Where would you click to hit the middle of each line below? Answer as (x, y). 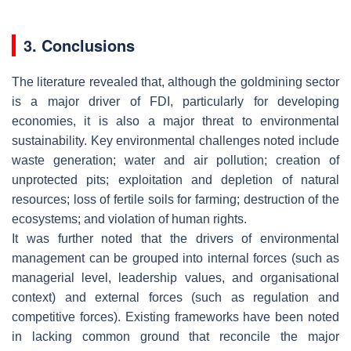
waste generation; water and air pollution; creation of (175, 160)
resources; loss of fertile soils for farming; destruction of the (175, 199)
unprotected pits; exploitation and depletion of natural (175, 179)
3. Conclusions (79, 45)
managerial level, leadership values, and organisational (175, 277)
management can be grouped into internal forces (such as (175, 258)
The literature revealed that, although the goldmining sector (175, 81)
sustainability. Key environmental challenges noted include (175, 140)
